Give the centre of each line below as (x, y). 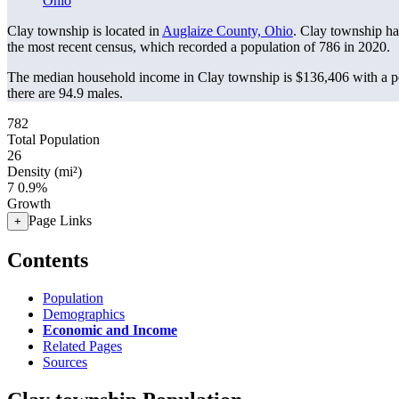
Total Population (53, 139)
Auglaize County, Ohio (228, 31)
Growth (29, 204)
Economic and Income (110, 330)
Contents (48, 260)
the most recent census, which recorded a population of (163, 47)
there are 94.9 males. (65, 93)
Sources (65, 362)
